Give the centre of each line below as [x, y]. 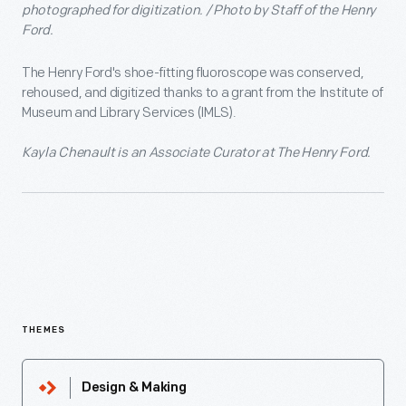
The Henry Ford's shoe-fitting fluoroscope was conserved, [193, 72]
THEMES [44, 330]
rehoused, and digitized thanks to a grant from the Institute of [203, 92]
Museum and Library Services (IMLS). [129, 112]
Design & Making [134, 388]
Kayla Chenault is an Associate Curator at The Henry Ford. [196, 152]
